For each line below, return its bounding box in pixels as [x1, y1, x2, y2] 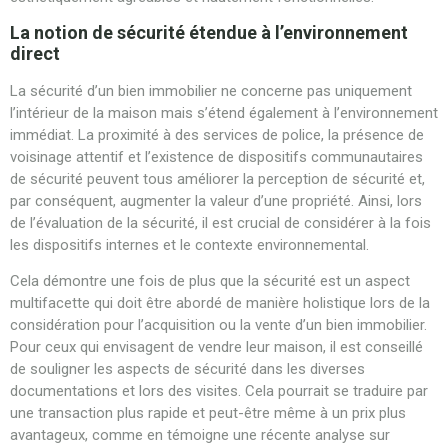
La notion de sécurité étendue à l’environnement [10, 21, 408, 43]
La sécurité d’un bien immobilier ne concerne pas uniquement [10, 81, 412, 100]
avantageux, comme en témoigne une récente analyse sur [10, 426, 390, 445]
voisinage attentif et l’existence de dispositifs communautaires [10, 147, 423, 166]
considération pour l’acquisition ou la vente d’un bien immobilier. [10, 316, 427, 335]
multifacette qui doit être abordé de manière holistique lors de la [10, 294, 430, 313]
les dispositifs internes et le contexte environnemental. [10, 235, 369, 254]
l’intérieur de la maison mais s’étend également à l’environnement [10, 103, 438, 122]
